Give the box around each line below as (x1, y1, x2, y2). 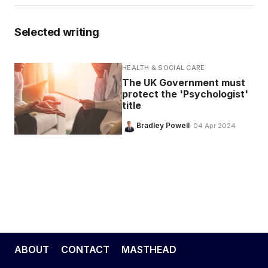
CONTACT (61, 243, 109, 255)
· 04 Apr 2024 (190, 121, 236, 130)
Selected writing (14, 26, 99, 38)
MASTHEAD (121, 243, 176, 255)
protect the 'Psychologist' (122, 88, 248, 100)
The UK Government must (122, 77, 245, 89)
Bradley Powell (136, 121, 190, 130)
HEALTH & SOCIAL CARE (122, 63, 205, 72)
